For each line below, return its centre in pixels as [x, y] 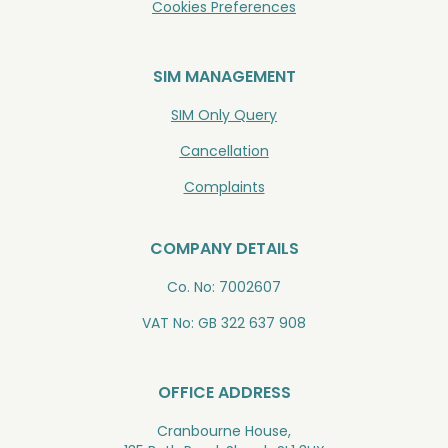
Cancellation [224, 151]
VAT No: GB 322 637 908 [224, 323]
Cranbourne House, [224, 431]
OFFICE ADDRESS [224, 393]
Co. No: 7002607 [224, 287]
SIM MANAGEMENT [224, 77]
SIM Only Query [224, 115]
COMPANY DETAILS [224, 249]
